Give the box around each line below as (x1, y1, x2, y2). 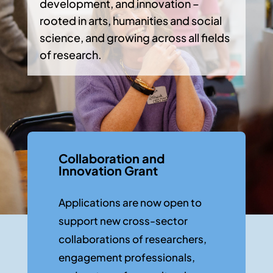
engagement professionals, (58, 250, 195, 264)
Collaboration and (58, 151, 165, 166)
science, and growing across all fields (39, 30, 230, 44)
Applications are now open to (58, 196, 202, 209)
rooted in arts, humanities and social (39, 13, 222, 27)
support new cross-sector (58, 214, 188, 227)
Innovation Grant (58, 163, 158, 178)
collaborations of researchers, (58, 232, 207, 246)
